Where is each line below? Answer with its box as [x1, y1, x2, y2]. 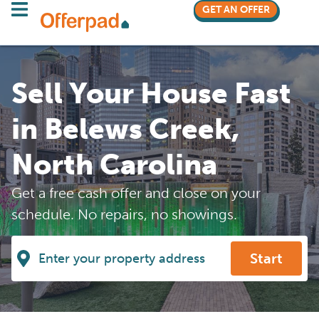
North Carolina [11, 147, 217, 182]
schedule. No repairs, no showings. [11, 206, 237, 223]
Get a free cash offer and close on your [11, 184, 261, 202]
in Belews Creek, [11, 112, 240, 146]
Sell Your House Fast [11, 76, 291, 110]
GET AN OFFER [202, 4, 270, 16]
